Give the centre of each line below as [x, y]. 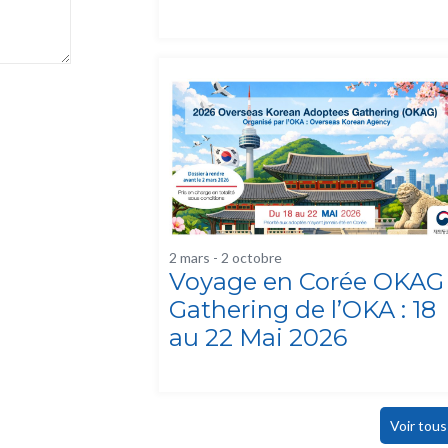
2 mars [189, 258]
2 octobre [251, 258]
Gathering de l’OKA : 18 [302, 310]
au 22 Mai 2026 [257, 338]
